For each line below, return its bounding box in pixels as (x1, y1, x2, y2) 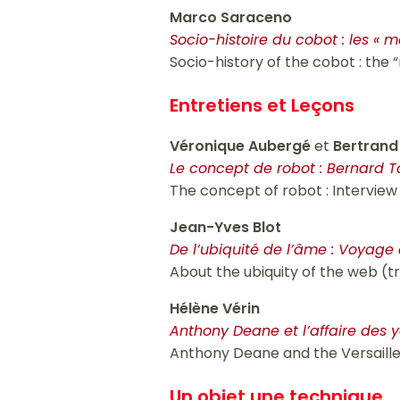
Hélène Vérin (170, 298, 261, 320)
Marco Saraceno (170, 7, 293, 29)
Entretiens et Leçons (170, 93, 355, 119)
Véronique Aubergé (170, 136, 315, 157)
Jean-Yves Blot (170, 217, 282, 238)
